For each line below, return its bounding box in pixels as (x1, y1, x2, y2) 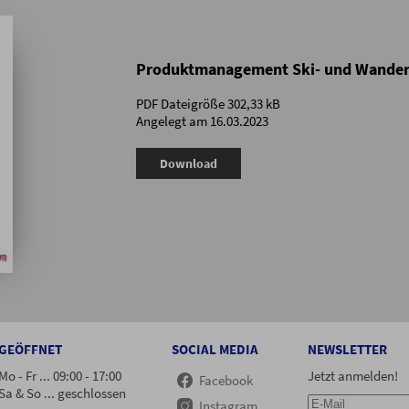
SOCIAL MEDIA (172, 341, 258, 359)
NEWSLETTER (307, 341, 387, 359)
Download (159, 155, 217, 173)
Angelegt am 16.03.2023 (136, 112, 268, 131)
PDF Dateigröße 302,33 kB (136, 95, 280, 113)
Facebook (199, 371, 254, 389)
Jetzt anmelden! (307, 367, 398, 385)
